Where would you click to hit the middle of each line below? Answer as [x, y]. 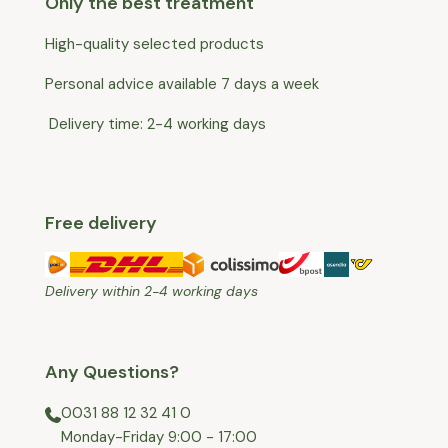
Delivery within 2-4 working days [151, 290]
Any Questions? [112, 371]
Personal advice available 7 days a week [182, 83]
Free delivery [101, 222]
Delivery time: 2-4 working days [155, 123]
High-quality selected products [154, 43]
